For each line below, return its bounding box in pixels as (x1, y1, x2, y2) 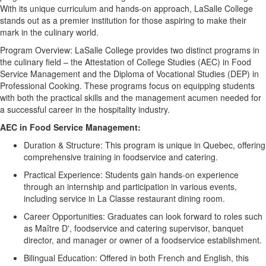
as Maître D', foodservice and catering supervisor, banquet (24, 222, 243, 235)
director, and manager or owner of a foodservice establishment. (24, 234, 262, 246)
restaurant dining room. (135, 192, 225, 205)
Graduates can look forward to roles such (105, 210, 262, 223)
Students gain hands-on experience (103, 169, 239, 181)
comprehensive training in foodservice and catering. (24, 151, 218, 163)
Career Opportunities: (24, 210, 105, 223)
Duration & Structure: (24, 139, 103, 151)
